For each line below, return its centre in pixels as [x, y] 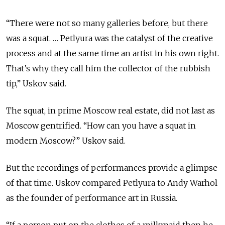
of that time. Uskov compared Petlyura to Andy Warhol [112, 183]
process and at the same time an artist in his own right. [113, 53]
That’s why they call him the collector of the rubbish [108, 69]
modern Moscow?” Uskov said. [66, 141]
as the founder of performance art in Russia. [92, 198]
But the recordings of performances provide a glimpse [112, 168]
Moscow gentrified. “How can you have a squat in [101, 126]
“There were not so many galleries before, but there [107, 23]
